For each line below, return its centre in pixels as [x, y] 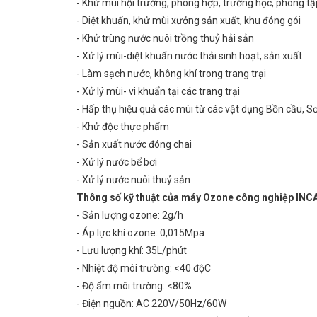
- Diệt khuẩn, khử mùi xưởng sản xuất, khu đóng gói [189, 21]
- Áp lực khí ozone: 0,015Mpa [140, 233]
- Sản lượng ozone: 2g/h [130, 215]
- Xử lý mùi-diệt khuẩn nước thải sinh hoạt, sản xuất [189, 56]
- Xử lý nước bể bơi [117, 162]
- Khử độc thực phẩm [123, 127]
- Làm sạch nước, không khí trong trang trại [171, 74]
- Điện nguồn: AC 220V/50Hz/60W [151, 304]
